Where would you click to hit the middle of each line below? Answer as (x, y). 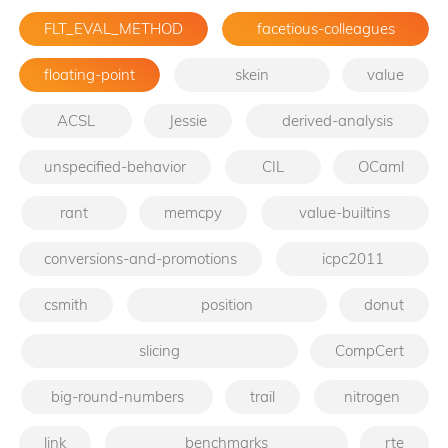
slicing (159, 350)
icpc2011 (352, 258)
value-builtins (345, 212)
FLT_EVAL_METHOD (113, 28)
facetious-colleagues (325, 28)
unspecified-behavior (115, 166)
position (227, 304)
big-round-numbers (117, 396)
